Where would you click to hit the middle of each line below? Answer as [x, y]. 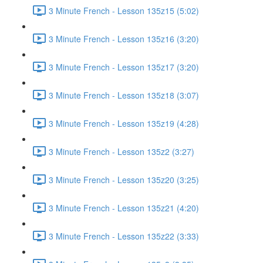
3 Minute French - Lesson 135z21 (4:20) [124, 208]
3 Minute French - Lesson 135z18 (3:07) [124, 95]
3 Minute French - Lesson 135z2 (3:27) [122, 151]
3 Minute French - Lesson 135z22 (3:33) [124, 236]
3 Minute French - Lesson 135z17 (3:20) [124, 67]
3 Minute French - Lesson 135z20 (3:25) [124, 179]
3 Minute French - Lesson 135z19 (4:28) [124, 123]
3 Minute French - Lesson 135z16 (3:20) [124, 38]
